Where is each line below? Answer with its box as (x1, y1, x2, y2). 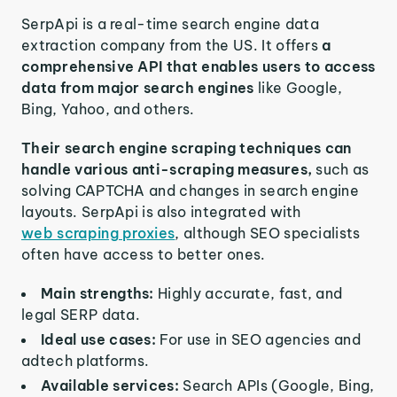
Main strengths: (41, 284, 159, 303)
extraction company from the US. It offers (21, 36, 323, 55)
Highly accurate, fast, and (158, 284, 343, 303)
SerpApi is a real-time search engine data (21, 15, 320, 34)
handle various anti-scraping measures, (21, 160, 316, 179)
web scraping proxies (21, 224, 175, 243)
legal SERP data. (21, 306, 141, 324)
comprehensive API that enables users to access (21, 58, 376, 76)
